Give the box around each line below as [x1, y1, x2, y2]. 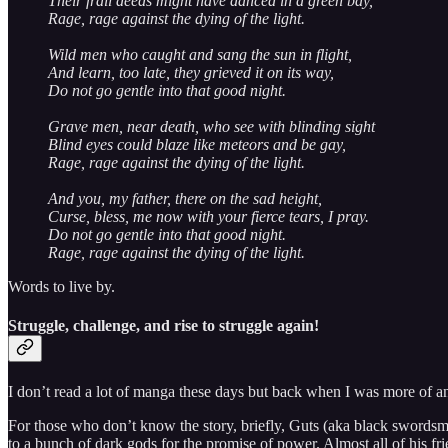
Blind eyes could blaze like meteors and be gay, [48, 135, 346, 153]
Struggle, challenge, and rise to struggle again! [8, 316, 319, 334]
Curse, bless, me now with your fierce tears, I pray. [48, 207, 369, 225]
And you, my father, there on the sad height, [48, 189, 322, 207]
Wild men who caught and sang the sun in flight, [48, 45, 352, 63]
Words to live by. [8, 277, 115, 295]
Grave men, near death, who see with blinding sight [48, 117, 375, 135]
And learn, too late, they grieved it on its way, [48, 63, 334, 81]
